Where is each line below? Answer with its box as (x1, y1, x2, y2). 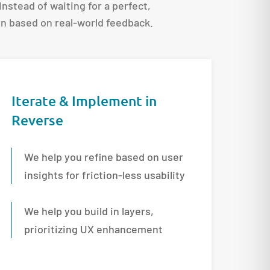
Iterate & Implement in (11, 92, 157, 109)
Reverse (11, 111, 64, 128)
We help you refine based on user (24, 149, 184, 163)
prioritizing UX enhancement (24, 222, 163, 236)
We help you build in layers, (24, 204, 154, 218)
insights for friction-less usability (24, 168, 186, 181)
